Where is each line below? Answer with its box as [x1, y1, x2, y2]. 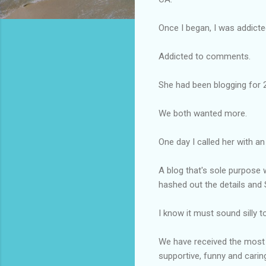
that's [186, 164, 207, 176]
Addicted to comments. [159, 50, 251, 62]
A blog [159, 164, 186, 176]
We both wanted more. [159, 107, 247, 119]
